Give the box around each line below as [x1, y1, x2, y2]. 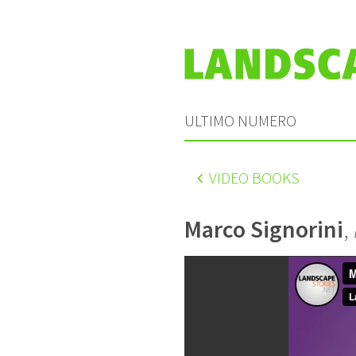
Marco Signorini [184, 213, 343, 244]
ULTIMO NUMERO [184, 110, 296, 130]
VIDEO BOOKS [206, 167, 300, 188]
